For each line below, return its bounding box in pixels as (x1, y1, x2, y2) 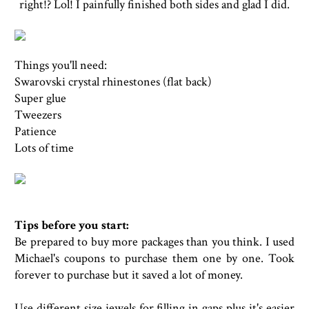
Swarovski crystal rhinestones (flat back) (14, 74, 212, 90)
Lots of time (14, 140, 74, 156)
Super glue (14, 90, 66, 106)
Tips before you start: (14, 217, 129, 233)
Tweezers (14, 107, 61, 123)
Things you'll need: (14, 57, 107, 73)
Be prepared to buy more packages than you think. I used (14, 234, 295, 250)
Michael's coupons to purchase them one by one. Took (14, 250, 295, 266)
